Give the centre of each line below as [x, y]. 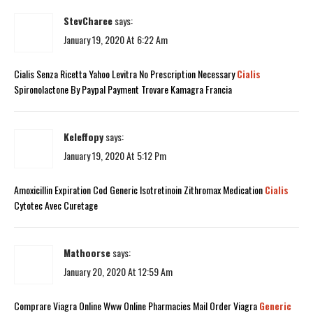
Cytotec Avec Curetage [56, 205]
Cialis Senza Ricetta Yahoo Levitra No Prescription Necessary [125, 73]
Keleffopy [83, 136]
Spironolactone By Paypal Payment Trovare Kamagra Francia [123, 89]
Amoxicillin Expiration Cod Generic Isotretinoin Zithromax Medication [139, 189]
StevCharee [88, 20]
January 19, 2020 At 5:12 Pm [115, 155]
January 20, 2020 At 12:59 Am [118, 271]
